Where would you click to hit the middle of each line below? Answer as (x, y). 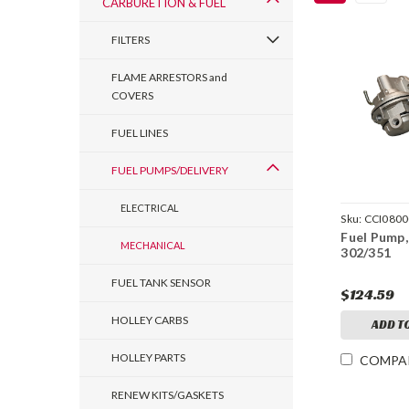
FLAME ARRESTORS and (169, 77)
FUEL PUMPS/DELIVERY (170, 170)
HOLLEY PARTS (148, 357)
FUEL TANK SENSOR (161, 283)
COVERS (132, 95)
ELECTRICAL (150, 208)
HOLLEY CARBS (150, 320)
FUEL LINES (140, 133)
